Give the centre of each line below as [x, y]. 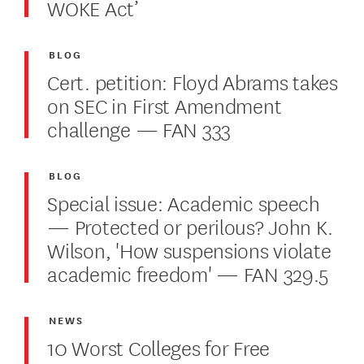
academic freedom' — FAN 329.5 [188, 272]
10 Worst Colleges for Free [159, 346]
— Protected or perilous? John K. [190, 225]
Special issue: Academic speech [184, 201]
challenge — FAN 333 [139, 128]
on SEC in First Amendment [165, 104]
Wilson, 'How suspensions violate [189, 249]
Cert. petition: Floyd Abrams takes [193, 80]
